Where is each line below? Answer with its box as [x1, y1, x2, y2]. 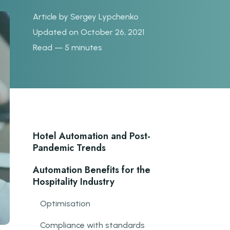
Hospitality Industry [33, 175, 114, 188]
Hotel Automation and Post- [33, 129, 150, 143]
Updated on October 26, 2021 [33, 27, 144, 37]
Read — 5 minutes [33, 43, 102, 52]
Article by [33, 12, 70, 22]
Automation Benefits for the [33, 163, 150, 177]
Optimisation [40, 199, 90, 208]
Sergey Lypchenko [70, 12, 139, 22]
